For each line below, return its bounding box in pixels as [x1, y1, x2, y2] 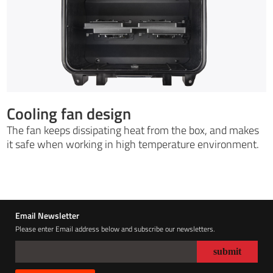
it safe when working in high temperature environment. [7, 135, 260, 152]
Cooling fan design [7, 101, 132, 126]
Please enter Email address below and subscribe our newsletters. [15, 222, 215, 235]
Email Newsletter [15, 208, 80, 222]
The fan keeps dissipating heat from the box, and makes [7, 121, 260, 138]
